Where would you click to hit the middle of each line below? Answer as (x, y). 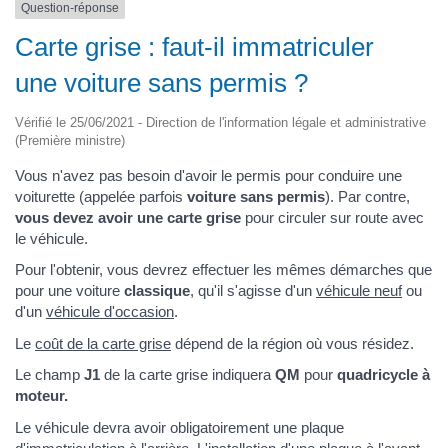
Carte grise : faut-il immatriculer (194, 46)
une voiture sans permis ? (161, 82)
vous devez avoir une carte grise (128, 217)
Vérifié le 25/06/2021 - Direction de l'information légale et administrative (220, 122)
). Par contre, (367, 196)
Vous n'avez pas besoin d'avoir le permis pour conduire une (208, 175)
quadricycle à (383, 374)
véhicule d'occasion (110, 311)
